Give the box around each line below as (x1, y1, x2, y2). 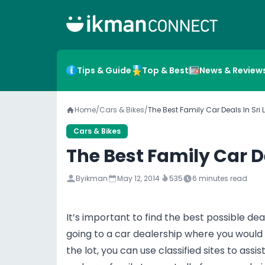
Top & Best (142, 64, 189, 76)
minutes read (199, 173, 247, 183)
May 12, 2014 (117, 173, 160, 183)
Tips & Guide (77, 64, 131, 76)
